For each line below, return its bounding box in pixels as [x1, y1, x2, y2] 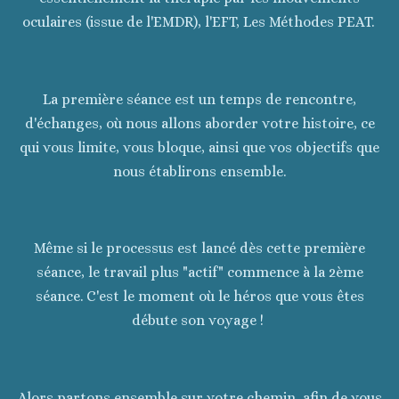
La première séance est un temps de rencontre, [43, 90, 356, 108]
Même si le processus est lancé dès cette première [34, 240, 365, 257]
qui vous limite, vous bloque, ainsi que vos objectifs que [20, 138, 379, 156]
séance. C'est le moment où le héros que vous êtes [35, 288, 364, 305]
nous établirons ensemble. [113, 162, 286, 180]
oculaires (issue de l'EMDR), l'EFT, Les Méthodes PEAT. [21, 12, 378, 30]
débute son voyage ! [132, 312, 267, 330]
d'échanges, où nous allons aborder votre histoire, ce [24, 114, 375, 132]
